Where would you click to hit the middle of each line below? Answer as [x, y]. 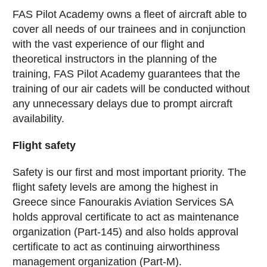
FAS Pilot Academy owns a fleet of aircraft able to [130, 14]
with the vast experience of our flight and [108, 44]
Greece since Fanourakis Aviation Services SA [123, 202]
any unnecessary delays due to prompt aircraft [122, 104]
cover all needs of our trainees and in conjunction [129, 29]
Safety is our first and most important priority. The [129, 172]
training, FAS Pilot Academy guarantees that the [126, 74]
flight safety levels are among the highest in [115, 187]
